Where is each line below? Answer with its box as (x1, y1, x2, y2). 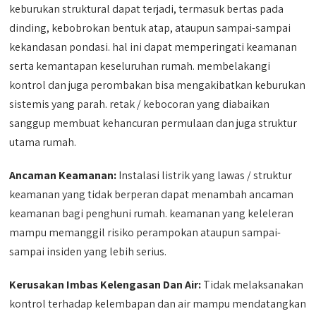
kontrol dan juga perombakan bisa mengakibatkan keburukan (9, 77, 306, 92)
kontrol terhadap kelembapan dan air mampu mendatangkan (9, 296, 307, 311)
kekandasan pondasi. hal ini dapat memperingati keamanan (9, 39, 298, 54)
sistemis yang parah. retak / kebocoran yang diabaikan (9, 96, 270, 111)
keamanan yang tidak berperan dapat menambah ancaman (9, 186, 294, 202)
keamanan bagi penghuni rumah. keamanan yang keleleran (9, 205, 294, 221)
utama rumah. (9, 134, 77, 150)
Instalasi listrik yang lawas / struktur (119, 167, 293, 183)
